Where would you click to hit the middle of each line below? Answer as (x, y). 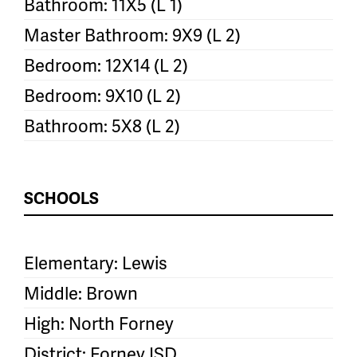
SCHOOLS (61, 197)
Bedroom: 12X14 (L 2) (106, 65)
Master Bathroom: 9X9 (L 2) (132, 34)
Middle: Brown (81, 292)
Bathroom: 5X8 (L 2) (102, 125)
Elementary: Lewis (96, 262)
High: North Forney (99, 323)
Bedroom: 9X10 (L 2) (102, 95)
